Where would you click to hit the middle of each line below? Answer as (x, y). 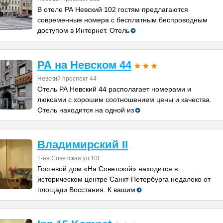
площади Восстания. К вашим (86, 190)
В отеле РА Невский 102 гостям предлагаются (113, 9)
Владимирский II (83, 145)
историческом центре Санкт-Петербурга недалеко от (124, 179)
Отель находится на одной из (86, 110)
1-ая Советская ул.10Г (69, 158)
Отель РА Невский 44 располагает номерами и (114, 89)
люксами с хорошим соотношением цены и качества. (124, 100)
